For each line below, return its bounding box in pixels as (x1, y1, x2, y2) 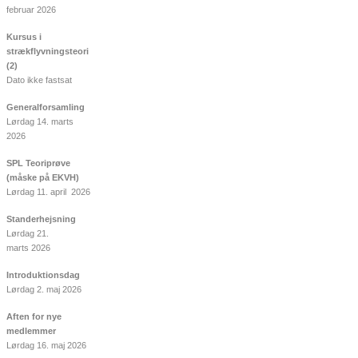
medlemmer (6, 326, 56, 336)
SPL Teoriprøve (6, 158, 70, 169)
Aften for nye (6, 312, 62, 322)
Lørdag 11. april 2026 (6, 187, 90, 197)
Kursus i (6, 32, 42, 42)
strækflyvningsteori (6, 46, 89, 57)
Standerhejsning (6, 214, 76, 225)
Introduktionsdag (6, 270, 80, 280)
